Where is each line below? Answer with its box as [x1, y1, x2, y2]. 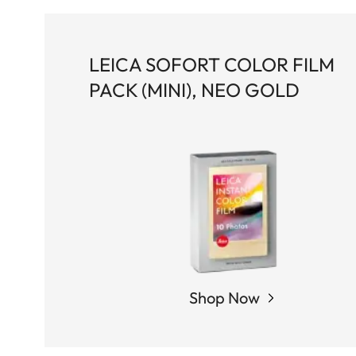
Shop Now [188, 288, 260, 308]
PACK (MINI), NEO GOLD [89, 77, 300, 102]
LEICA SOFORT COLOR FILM [89, 52, 335, 76]
